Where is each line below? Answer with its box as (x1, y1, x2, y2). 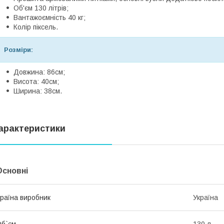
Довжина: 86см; (13, 68, 65, 76)
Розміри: (4, 46, 33, 53)
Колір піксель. (13, 23, 58, 31)
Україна (193, 193, 218, 201)
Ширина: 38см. (13, 87, 62, 95)
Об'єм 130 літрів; (13, 4, 68, 12)
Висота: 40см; (13, 77, 59, 85)
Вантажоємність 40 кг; (13, 13, 85, 21)
